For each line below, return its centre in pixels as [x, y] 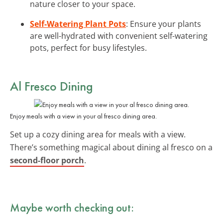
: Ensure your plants [164, 24]
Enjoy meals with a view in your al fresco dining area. [83, 116]
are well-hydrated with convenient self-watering [119, 36]
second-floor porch [47, 160]
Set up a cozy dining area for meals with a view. [98, 134]
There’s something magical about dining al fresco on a [111, 147]
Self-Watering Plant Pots [78, 24]
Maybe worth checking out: [72, 207]
